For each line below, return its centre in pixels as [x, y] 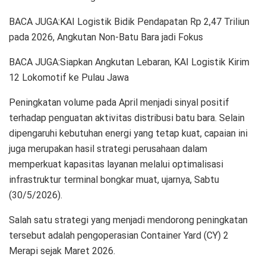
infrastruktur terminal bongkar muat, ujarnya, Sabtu [114, 180]
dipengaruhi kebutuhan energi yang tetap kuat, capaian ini [128, 134]
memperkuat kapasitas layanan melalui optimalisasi [116, 164]
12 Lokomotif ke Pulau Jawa [69, 78]
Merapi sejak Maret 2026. [63, 251]
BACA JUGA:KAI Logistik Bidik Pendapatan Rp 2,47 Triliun [129, 22]
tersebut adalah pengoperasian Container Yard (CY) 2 [119, 236]
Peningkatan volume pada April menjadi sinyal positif [119, 103]
